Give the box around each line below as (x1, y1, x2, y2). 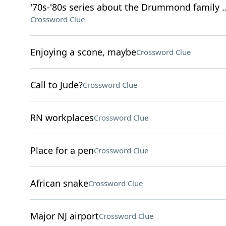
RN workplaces (30, 111, 94, 124)
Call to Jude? (30, 79, 83, 91)
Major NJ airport (30, 210, 99, 222)
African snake (30, 177, 88, 189)
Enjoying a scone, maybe (30, 46, 136, 58)
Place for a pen (30, 144, 94, 156)
